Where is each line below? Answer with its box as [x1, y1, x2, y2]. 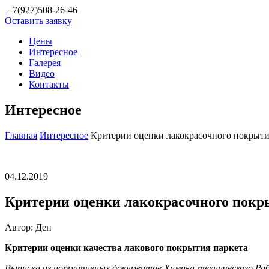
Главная [5, 130, 37, 141]
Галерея [29, 58, 61, 68]
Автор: [5, 222, 35, 232]
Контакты [29, 79, 69, 89]
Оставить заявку [5, 16, 72, 26]
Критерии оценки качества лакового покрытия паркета [5, 242, 248, 253]
